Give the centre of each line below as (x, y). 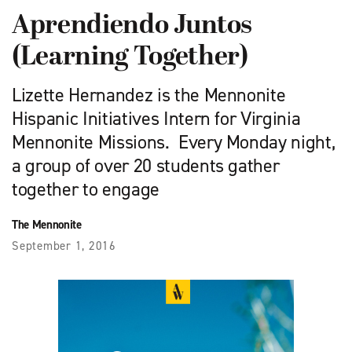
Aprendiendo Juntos (132, 27)
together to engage (86, 190)
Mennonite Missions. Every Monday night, (174, 143)
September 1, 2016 (64, 246)
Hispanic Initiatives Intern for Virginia (156, 119)
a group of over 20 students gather (146, 166)
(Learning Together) (130, 58)
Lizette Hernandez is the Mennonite (149, 95)
